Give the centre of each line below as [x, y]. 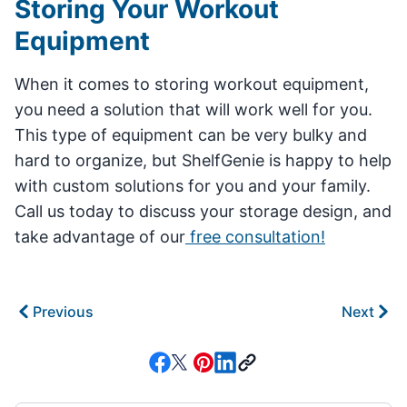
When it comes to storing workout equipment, [192, 84]
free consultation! [255, 236]
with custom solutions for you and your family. [193, 185]
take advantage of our [100, 236]
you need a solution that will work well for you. [194, 109]
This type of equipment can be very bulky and [191, 134]
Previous [63, 311]
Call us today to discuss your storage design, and [203, 211]
